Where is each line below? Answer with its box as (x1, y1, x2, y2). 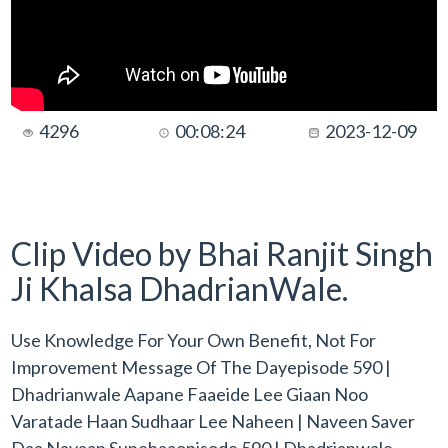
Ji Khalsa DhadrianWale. (11, 269, 349, 308)
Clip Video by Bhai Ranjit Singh (11, 234, 434, 273)
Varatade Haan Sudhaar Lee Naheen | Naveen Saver (11, 409, 416, 432)
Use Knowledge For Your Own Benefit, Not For (11, 328, 377, 351)
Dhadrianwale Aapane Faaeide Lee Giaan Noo (11, 382, 369, 405)
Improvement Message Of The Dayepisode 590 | (11, 355, 392, 378)
